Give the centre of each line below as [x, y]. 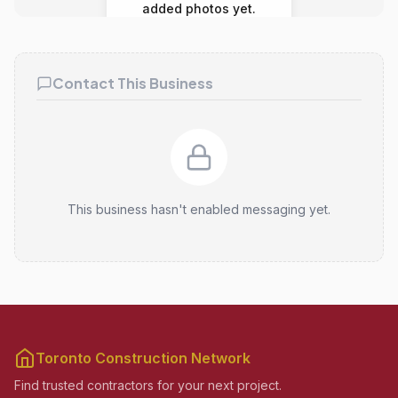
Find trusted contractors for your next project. [148, 385]
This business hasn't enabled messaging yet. [199, 209]
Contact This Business [133, 83]
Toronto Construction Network [143, 358]
